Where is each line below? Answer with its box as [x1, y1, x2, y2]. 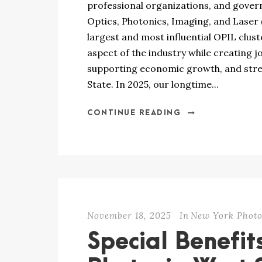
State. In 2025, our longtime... [87, 78, 219, 90]
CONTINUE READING [87, 109, 181, 117]
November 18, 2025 [87, 210, 171, 221]
